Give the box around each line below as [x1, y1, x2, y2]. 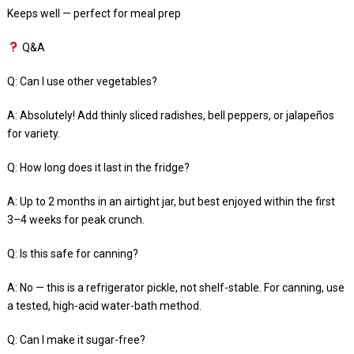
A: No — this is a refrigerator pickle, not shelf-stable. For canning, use [6, 281, 345, 294]
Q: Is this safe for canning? [6, 247, 138, 260]
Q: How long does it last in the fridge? [6, 160, 190, 174]
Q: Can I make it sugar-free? [6, 333, 145, 346]
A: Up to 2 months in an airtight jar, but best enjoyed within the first [6, 194, 335, 208]
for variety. [6, 126, 60, 140]
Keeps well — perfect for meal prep [6, 6, 181, 20]
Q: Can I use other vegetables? [6, 74, 157, 88]
